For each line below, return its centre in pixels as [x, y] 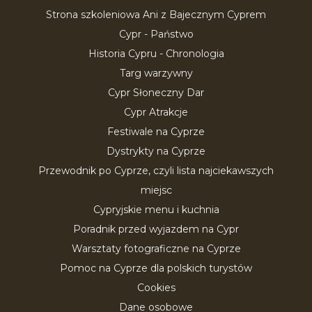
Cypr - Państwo [156, 34]
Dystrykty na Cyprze [156, 151]
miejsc [156, 190]
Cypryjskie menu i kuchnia [156, 210]
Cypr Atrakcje [156, 112]
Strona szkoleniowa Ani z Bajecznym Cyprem [156, 15]
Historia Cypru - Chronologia [156, 54]
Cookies [156, 288]
